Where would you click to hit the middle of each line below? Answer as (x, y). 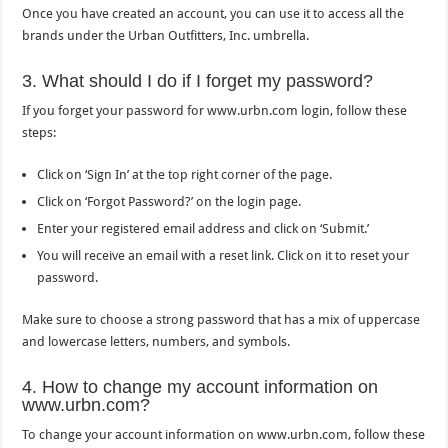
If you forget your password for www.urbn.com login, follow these (215, 110)
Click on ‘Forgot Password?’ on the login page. (169, 201)
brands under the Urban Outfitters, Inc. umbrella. (166, 35)
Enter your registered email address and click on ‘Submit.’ (203, 228)
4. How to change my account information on (200, 386)
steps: (39, 132)
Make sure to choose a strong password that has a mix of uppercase (221, 319)
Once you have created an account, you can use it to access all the (213, 13)
